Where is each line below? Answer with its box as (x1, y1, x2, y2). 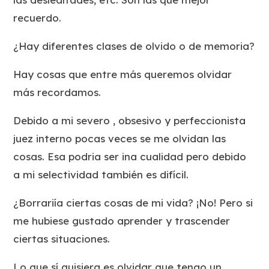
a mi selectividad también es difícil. (13, 168, 189, 181)
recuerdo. (13, 11, 62, 24)
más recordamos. (13, 85, 101, 98)
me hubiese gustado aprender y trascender (13, 214, 231, 227)
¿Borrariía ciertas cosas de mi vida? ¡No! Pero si (13, 196, 253, 209)
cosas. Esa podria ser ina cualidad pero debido (13, 150, 247, 163)
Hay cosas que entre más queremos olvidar (13, 67, 232, 80)
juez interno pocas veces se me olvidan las (13, 131, 226, 145)
